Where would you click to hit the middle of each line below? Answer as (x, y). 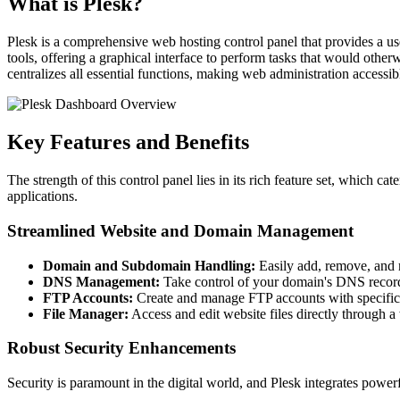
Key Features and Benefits (128, 142)
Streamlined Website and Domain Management (180, 230)
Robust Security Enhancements (121, 348)
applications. (42, 196)
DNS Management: (101, 281)
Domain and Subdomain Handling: (149, 265)
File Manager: (86, 313)
